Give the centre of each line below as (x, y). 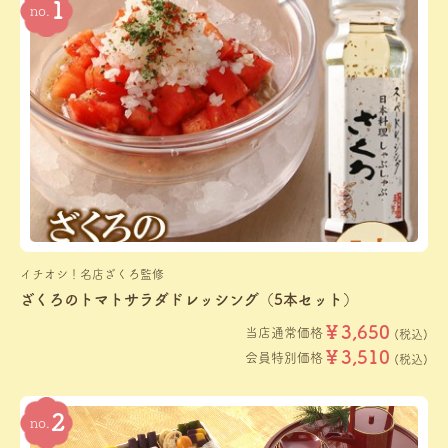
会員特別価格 (284, 357)
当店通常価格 (284, 332)
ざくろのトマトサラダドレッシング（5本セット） (189, 300)
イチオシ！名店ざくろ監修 (92, 274)
